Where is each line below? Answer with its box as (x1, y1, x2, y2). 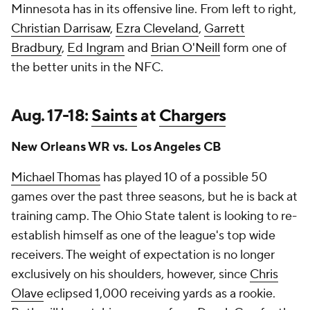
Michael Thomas (11, 170, 100, 185)
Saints (91, 105, 138, 127)
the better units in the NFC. (11, 60, 163, 75)
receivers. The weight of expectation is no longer (11, 247, 275, 263)
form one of (220, 40, 286, 56)
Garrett (204, 21, 245, 37)
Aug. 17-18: (11, 105, 92, 127)
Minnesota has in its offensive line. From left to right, (11, 1, 296, 17)
